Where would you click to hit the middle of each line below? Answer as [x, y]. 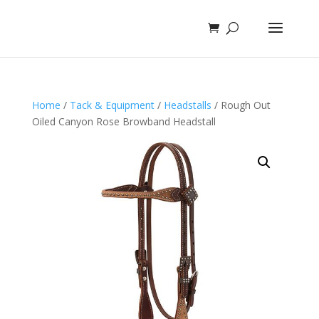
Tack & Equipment [112, 105]
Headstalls [187, 105]
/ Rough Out [241, 105]
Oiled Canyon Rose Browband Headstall [124, 121]
